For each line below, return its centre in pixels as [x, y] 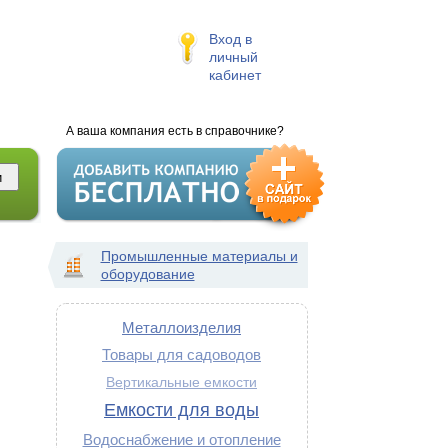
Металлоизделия [181, 327]
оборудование [147, 274]
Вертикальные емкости [181, 382]
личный [233, 57]
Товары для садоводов [181, 354]
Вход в [230, 39]
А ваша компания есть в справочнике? [174, 131]
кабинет [234, 75]
